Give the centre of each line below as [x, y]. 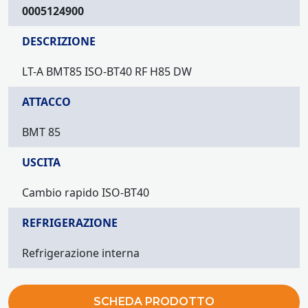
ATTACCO [46, 101]
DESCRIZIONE [59, 41]
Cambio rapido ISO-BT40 [86, 192]
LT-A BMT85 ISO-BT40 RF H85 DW [107, 71]
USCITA [41, 162]
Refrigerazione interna [81, 253]
